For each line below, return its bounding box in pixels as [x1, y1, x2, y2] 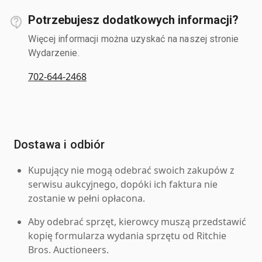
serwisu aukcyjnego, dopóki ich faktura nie [28, 177, 218, 191]
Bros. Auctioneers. [28, 243, 109, 256]
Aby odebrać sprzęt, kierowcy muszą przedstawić [28, 215, 246, 228]
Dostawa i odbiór [14, 137, 105, 151]
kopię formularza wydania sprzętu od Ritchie [28, 229, 226, 242]
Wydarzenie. [28, 47, 80, 58]
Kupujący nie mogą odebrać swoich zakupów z [28, 163, 235, 177]
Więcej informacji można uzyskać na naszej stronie [28, 33, 239, 44]
